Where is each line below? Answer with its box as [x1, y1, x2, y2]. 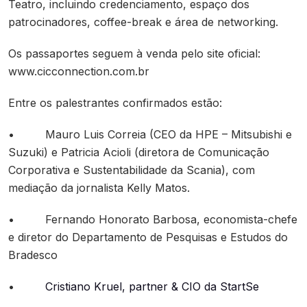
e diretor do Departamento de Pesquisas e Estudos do [8, 230, 288, 244]
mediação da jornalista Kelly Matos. [8, 181, 190, 195]
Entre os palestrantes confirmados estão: [8, 96, 222, 110]
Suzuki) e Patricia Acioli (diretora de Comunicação [8, 145, 269, 159]
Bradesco [8, 248, 58, 262]
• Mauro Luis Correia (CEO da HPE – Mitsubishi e [8, 127, 292, 141]
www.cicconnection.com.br [8, 64, 149, 78]
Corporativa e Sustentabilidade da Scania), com [8, 163, 255, 177]
